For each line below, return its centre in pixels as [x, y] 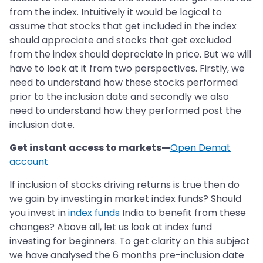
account [29, 162]
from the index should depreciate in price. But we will [130, 55]
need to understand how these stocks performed [124, 83]
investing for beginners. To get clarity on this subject [130, 241]
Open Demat [200, 148]
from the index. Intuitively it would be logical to [116, 12]
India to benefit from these [183, 213]
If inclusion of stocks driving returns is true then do [124, 185]
